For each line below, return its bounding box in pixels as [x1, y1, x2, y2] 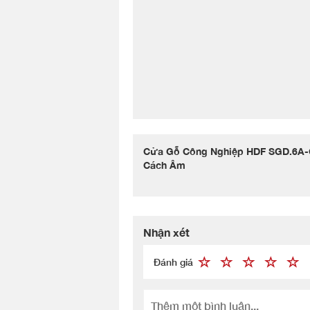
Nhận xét [143, 226, 190, 239]
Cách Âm [143, 159, 185, 171]
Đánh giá [154, 256, 193, 268]
